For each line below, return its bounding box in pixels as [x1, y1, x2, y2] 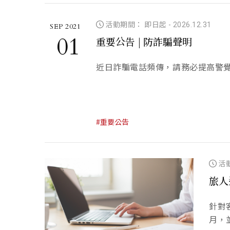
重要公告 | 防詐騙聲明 [96, 34, 192, 48]
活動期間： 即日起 [104, 21, 169, 29]
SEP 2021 [50, 22, 81, 31]
